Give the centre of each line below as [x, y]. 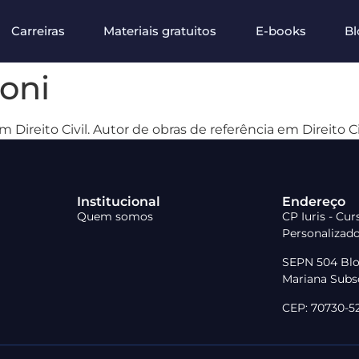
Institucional [119, 202]
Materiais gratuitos [160, 31]
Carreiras [38, 31]
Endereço [314, 202]
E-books [280, 31]
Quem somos [115, 216]
